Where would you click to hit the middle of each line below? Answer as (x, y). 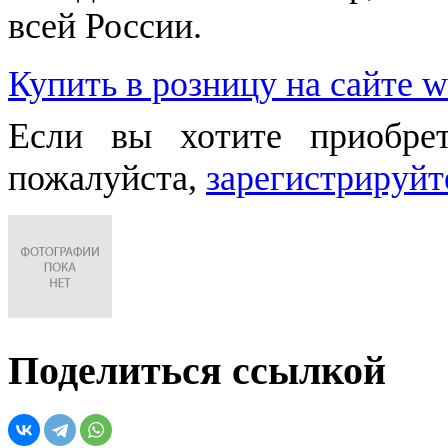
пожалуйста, (107, 178)
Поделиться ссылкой (197, 371)
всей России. (105, 26)
